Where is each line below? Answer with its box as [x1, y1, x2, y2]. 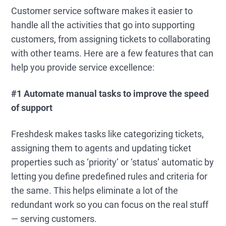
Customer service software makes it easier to [11, 6, 193, 16]
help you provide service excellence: [11, 62, 155, 73]
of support [11, 102, 53, 113]
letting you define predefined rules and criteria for [11, 171, 208, 182]
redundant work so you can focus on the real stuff [11, 199, 209, 210]
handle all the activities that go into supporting [11, 20, 195, 30]
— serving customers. [11, 213, 97, 224]
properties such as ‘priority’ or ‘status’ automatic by [11, 157, 214, 167]
